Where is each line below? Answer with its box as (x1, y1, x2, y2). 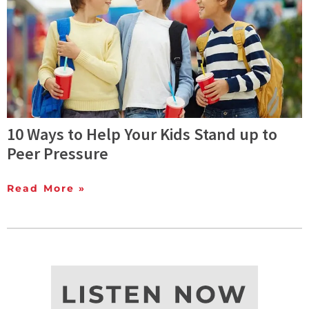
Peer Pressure (7, 143, 108, 165)
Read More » (7, 182, 86, 195)
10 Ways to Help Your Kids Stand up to (7, 123, 277, 146)
